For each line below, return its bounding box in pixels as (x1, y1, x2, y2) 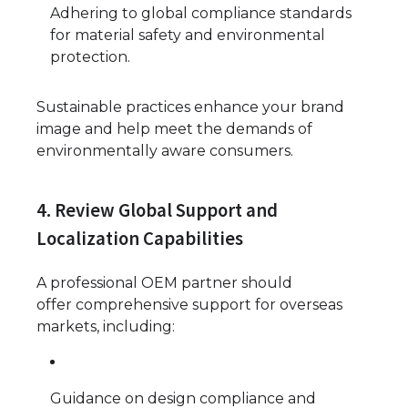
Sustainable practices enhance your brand (36, 98, 344, 117)
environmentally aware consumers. (36, 142, 293, 160)
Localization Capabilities (36, 227, 243, 251)
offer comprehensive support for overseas (36, 296, 342, 314)
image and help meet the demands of (36, 120, 312, 138)
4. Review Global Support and (36, 199, 278, 223)
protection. (50, 48, 130, 66)
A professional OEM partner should (36, 274, 292, 292)
